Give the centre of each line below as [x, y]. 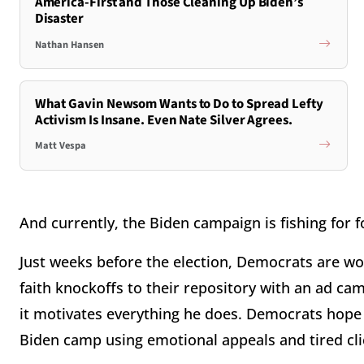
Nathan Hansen [69, 44]
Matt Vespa [60, 146]
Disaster [59, 19]
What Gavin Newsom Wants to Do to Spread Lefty [179, 104]
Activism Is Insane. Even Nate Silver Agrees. [163, 120]
